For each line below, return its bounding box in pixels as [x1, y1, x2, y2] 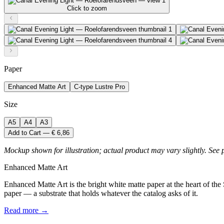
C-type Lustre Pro [74, 82, 125, 90]
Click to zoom [66, 4, 107, 12]
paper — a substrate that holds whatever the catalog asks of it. [4, 188, 198, 197]
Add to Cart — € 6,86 [8, 128, 69, 136]
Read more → [4, 205, 48, 214]
